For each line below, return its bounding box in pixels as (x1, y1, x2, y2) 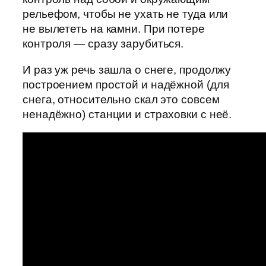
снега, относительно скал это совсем (23, 93, 220, 106)
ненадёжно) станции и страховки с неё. (23, 107, 232, 121)
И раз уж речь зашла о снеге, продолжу (23, 63, 232, 76)
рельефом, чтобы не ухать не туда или (23, 8, 229, 21)
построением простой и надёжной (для (23, 78, 229, 91)
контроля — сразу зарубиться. (23, 37, 184, 50)
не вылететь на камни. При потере (23, 23, 205, 36)
